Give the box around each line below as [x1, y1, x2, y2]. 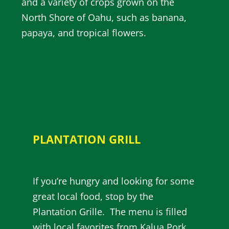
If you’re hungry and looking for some [33, 175, 195, 188]
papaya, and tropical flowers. [21, 27, 146, 39]
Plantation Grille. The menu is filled [33, 205, 188, 218]
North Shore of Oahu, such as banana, [21, 11, 187, 24]
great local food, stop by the [33, 190, 154, 203]
